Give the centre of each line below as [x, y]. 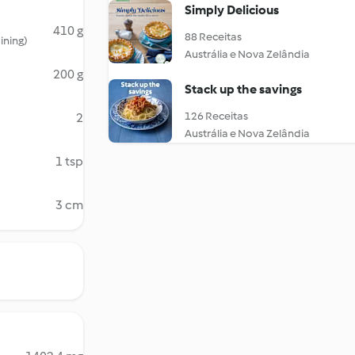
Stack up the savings [243, 89]
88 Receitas [213, 37]
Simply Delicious [232, 10]
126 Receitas [216, 116]
